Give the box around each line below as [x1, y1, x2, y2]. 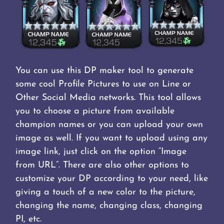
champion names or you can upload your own [15, 120, 203, 130]
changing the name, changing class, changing [15, 201, 203, 211]
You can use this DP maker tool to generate [15, 66, 194, 76]
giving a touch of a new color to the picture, [15, 187, 196, 197]
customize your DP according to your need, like [15, 174, 208, 184]
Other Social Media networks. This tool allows [15, 93, 201, 103]
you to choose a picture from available [15, 106, 175, 116]
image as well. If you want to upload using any [15, 133, 208, 143]
